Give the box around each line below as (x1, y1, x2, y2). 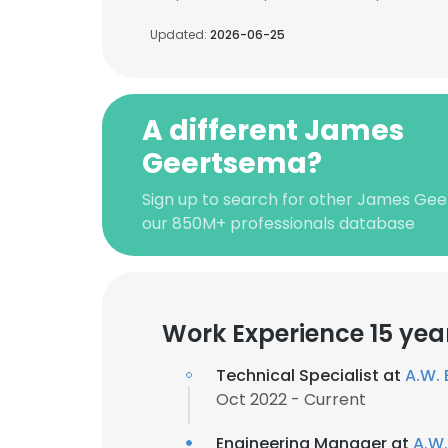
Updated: (150, 26, 210, 43)
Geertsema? (142, 144, 322, 183)
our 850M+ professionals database (142, 212, 415, 235)
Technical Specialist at (216, 364, 405, 387)
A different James (142, 111, 404, 150)
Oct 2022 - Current (216, 388, 366, 411)
